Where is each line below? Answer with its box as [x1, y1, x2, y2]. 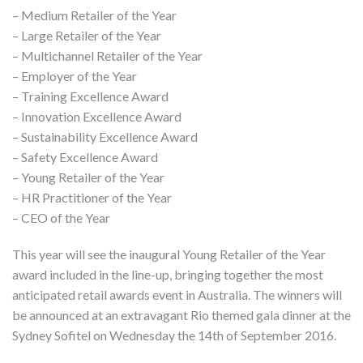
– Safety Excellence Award [12, 148, 158, 164]
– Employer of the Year [12, 67, 137, 83]
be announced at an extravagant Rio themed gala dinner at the [12, 306, 351, 322]
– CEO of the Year [12, 209, 110, 225]
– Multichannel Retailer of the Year [12, 47, 203, 63]
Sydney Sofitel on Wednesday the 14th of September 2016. [12, 327, 336, 343]
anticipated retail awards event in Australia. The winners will [12, 286, 342, 302]
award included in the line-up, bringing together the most [12, 266, 323, 282]
